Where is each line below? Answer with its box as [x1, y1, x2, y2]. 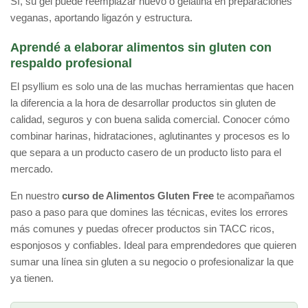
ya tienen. [10, 272, 54, 285]
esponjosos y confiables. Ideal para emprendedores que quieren [10, 239, 296, 252]
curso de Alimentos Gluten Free [62, 190, 214, 202]
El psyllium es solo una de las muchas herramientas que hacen [10, 80, 294, 93]
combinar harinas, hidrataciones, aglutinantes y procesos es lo [10, 130, 289, 142]
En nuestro [10, 190, 62, 202]
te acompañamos [214, 190, 295, 202]
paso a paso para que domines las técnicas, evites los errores [10, 206, 288, 219]
